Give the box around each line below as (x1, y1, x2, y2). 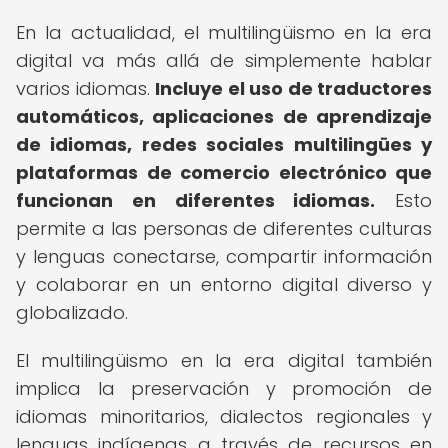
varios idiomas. (16, 76, 155, 101)
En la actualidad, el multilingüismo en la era (16, 20, 432, 45)
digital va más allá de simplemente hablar (16, 48, 432, 73)
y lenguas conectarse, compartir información (16, 244, 432, 269)
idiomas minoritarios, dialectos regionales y (16, 404, 432, 429)
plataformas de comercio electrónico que (16, 160, 432, 185)
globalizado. (16, 300, 128, 325)
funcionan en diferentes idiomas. (16, 188, 376, 213)
